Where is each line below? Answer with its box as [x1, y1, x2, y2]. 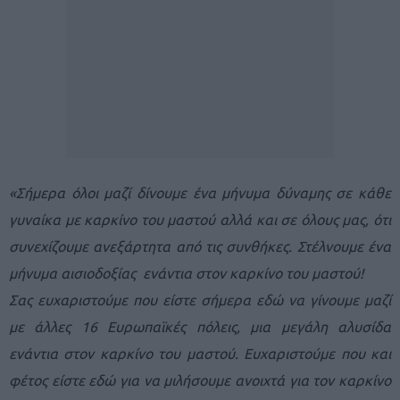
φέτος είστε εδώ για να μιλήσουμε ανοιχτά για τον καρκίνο [9, 371, 391, 388]
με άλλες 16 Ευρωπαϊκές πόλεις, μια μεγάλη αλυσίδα [9, 318, 391, 335]
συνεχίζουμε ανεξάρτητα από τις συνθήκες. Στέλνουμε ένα [9, 237, 391, 254]
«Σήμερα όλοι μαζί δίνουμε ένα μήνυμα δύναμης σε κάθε [9, 184, 391, 201]
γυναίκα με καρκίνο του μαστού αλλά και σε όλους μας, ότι [9, 211, 391, 228]
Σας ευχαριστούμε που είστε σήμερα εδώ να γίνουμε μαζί [9, 291, 391, 308]
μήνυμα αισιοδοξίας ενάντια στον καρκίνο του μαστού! [9, 264, 363, 281]
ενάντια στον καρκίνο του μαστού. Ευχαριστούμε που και [9, 345, 391, 362]
